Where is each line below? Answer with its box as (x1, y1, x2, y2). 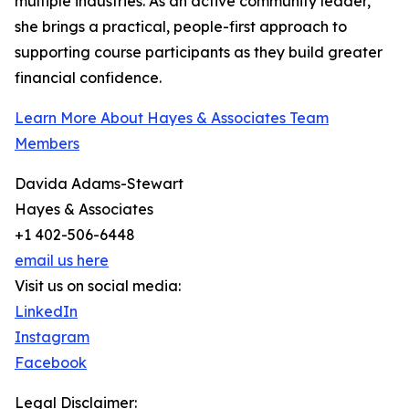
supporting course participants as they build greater (15, 43, 383, 62)
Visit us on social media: (15, 277, 181, 296)
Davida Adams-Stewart (15, 174, 184, 194)
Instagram (15, 328, 89, 347)
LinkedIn (15, 302, 78, 321)
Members (15, 134, 79, 153)
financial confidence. (15, 68, 162, 88)
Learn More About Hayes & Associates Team (15, 109, 329, 128)
